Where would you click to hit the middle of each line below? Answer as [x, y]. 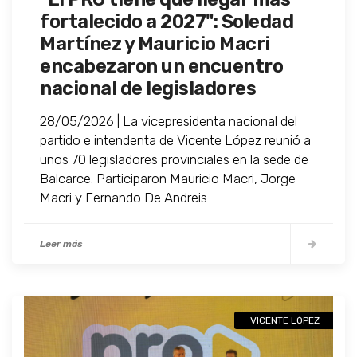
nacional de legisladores [148, 89]
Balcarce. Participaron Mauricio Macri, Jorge [168, 179]
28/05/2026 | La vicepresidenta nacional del [169, 122]
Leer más [61, 244]
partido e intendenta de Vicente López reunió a [175, 141]
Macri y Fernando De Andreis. [125, 198]
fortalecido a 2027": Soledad [167, 22]
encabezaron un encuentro [161, 67]
